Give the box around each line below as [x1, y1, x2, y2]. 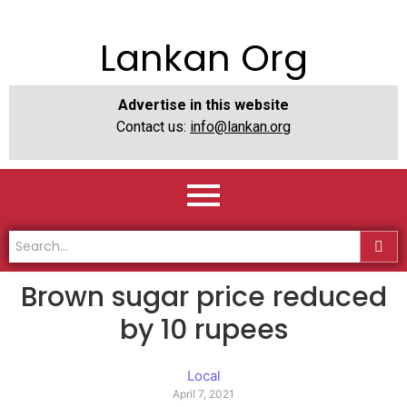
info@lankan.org [190, 118, 291, 135]
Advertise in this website [118, 96, 289, 114]
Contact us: [116, 118, 190, 135]
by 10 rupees [119, 311, 288, 350]
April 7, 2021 [173, 387, 234, 402]
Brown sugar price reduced [20, 278, 387, 317]
